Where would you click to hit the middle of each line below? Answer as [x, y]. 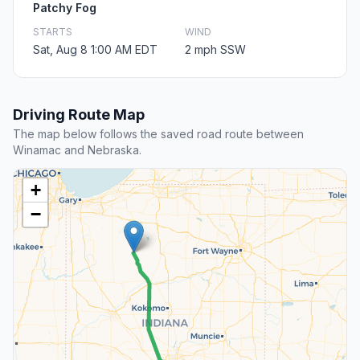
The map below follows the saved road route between [158, 134]
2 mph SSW [215, 50]
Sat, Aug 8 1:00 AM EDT [95, 50]
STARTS [53, 32]
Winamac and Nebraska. [77, 150]
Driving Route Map [79, 115]
